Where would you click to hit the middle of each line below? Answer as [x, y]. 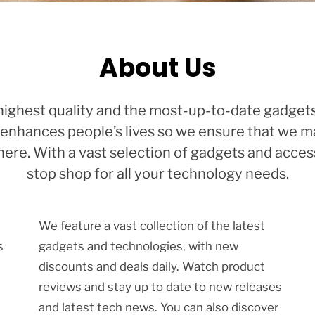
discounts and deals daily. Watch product [152, 266]
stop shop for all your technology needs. [157, 174]
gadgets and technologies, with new [138, 246]
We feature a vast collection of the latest [152, 225]
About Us [157, 67]
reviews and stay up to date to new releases [160, 287]
